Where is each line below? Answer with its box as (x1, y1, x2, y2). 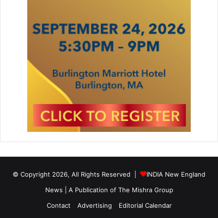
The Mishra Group (118, 186, 173, 194)
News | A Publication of (45, 186, 118, 194)
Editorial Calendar (118, 201, 172, 210)
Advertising (77, 201, 112, 210)
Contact (46, 201, 71, 210)
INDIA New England (146, 170, 205, 179)
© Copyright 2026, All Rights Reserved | (13, 170, 140, 179)
